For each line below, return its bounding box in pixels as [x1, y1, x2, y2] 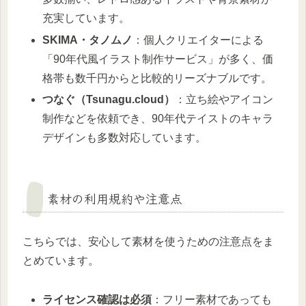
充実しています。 [42, 12, 130, 25]
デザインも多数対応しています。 [42, 131, 207, 143]
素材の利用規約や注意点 [47, 189, 182, 207]
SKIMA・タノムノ [42, 33, 133, 46]
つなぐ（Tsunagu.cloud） [42, 93, 176, 105]
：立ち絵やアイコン [175, 93, 274, 105]
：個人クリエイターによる [133, 33, 264, 46]
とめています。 [23, 254, 99, 266]
